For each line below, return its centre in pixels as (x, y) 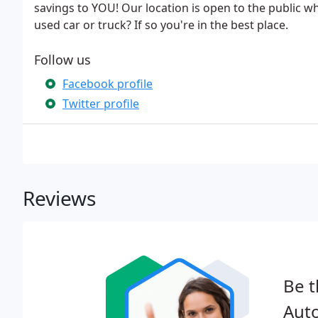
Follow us (62, 60)
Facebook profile (108, 84)
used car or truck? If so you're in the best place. (161, 25)
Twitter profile (101, 104)
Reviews (59, 198)
